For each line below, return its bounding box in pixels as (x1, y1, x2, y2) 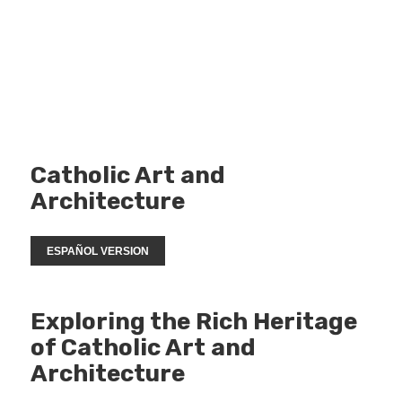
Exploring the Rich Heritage (31, 308, 358, 336)
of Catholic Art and (31, 334, 257, 363)
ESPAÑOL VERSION (47, 244, 150, 258)
